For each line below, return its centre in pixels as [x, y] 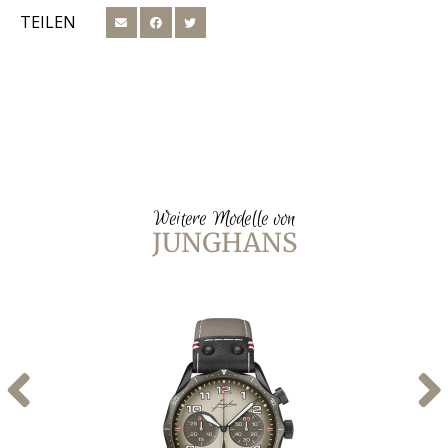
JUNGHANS [224, 243]
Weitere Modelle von [224, 219]
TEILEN [48, 22]
